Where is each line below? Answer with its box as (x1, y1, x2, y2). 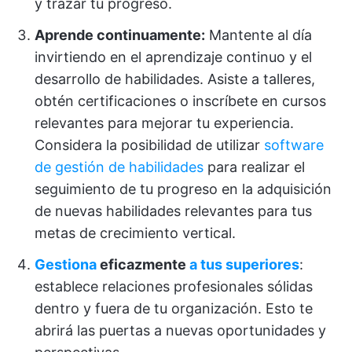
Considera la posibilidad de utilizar (35, 137, 264, 153)
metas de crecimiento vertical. (35, 225, 236, 241)
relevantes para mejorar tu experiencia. (35, 115, 294, 131)
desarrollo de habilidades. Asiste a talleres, (35, 71, 315, 87)
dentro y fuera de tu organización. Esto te (35, 300, 313, 317)
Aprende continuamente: (35, 27, 205, 43)
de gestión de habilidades (35, 159, 203, 175)
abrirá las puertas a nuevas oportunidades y (35, 322, 326, 339)
